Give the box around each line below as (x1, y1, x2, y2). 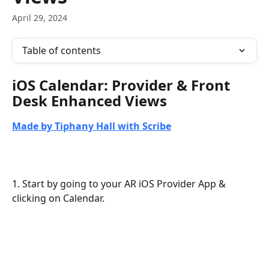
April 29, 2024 (12, 12, 67, 23)
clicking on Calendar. (12, 192, 104, 205)
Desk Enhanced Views (12, 91, 167, 110)
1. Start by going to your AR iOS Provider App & (12, 177, 228, 191)
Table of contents (22, 44, 101, 57)
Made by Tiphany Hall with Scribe (12, 119, 171, 133)
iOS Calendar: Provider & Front (12, 75, 234, 95)
